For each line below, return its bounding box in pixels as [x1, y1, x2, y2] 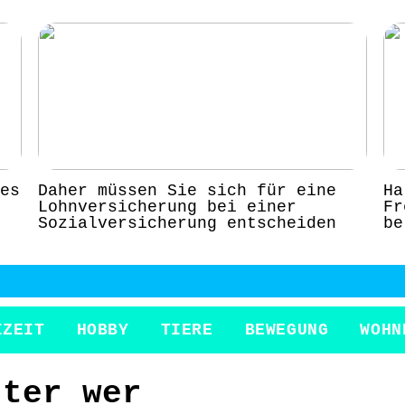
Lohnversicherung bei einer [37, 197, 297, 216]
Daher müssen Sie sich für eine [37, 181, 336, 200]
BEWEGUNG [244, 321, 329, 339]
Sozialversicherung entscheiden [37, 213, 336, 232]
